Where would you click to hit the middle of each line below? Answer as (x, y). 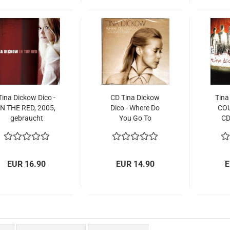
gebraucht (26, 118)
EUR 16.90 (27, 164)
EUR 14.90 (136, 164)
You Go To (135, 118)
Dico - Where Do (135, 108)
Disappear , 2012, (135, 128)
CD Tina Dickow (135, 98)
